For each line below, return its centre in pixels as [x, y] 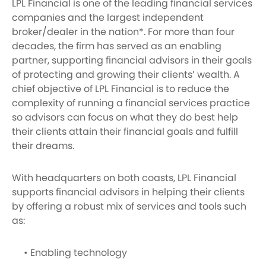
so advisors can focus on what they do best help [125, 117]
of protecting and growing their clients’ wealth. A [126, 75]
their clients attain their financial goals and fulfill [125, 132]
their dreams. [43, 146]
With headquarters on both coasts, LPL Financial [124, 178]
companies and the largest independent [108, 18]
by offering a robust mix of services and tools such [129, 206]
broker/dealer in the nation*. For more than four [123, 32]
